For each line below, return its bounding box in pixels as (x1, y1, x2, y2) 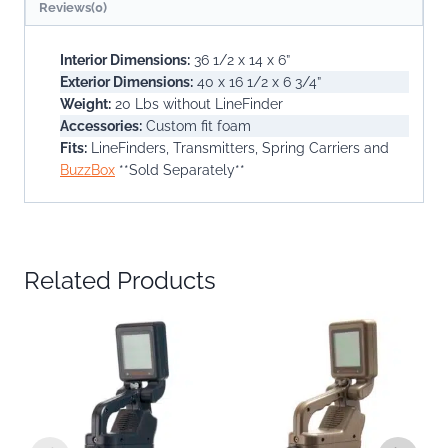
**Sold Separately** (115, 162, 245, 179)
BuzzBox (60, 162, 115, 179)
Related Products (24, 266, 216, 296)
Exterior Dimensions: (60, 74, 193, 91)
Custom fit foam (142, 118, 251, 135)
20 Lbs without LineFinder (111, 96, 283, 113)
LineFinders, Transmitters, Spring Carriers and (87, 140, 389, 157)
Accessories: (60, 118, 142, 135)
